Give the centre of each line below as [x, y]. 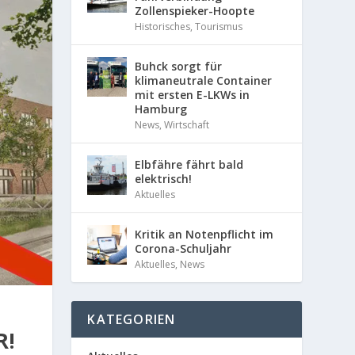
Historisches [163, 26]
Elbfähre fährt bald [189, 164]
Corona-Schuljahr [183, 248]
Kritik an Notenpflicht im [204, 234]
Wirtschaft [187, 124]
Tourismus [219, 26]
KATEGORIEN [132, 319]
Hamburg [161, 109]
